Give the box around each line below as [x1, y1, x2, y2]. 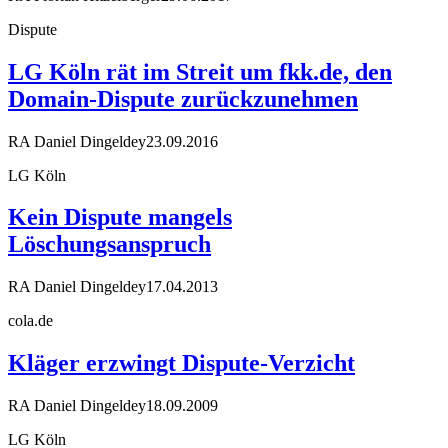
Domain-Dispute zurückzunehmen [8, 85, 358, 112]
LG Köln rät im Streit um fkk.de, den [8, 58, 392, 85]
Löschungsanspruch [8, 231, 211, 258]
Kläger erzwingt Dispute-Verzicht [8, 350, 355, 377]
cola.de [8, 312, 53, 330]
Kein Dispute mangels [8, 204, 232, 231]
